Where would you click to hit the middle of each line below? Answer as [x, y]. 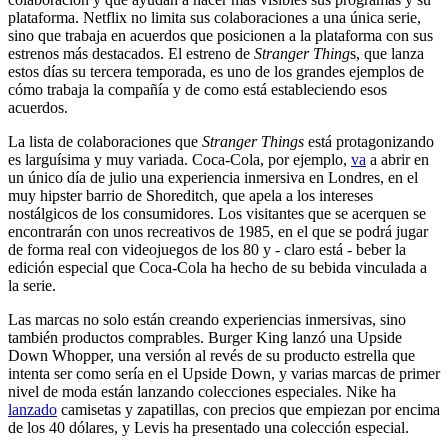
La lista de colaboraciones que [105, 141]
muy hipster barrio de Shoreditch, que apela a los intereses [190, 195]
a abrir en [397, 159]
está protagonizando [369, 141]
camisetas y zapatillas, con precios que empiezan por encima [248, 409]
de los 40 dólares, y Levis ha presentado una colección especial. [208, 427]
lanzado [32, 409]
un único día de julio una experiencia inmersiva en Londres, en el [213, 177]
